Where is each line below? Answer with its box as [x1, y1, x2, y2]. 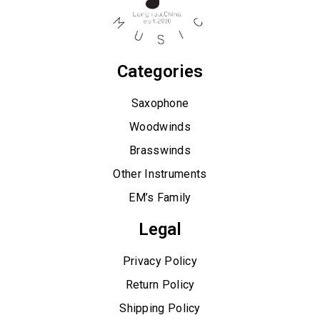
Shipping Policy [119, 301, 201, 315]
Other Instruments [113, 166, 207, 181]
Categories [116, 61, 204, 81]
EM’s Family [129, 190, 191, 204]
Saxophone [131, 96, 189, 110]
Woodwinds [129, 119, 191, 134]
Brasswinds [129, 143, 191, 157]
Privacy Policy [122, 254, 198, 268]
